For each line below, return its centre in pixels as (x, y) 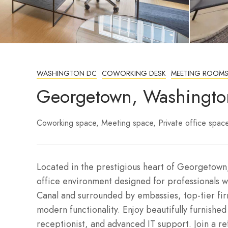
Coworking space (66, 123)
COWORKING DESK (134, 73)
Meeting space (127, 123)
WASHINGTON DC (67, 73)
